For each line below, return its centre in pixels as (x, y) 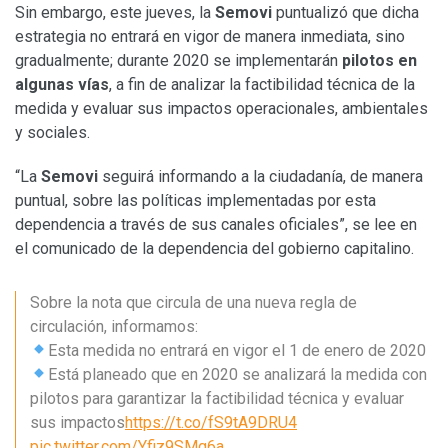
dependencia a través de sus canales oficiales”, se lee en (216, 224)
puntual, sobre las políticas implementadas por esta (195, 200)
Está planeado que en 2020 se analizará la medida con (238, 374)
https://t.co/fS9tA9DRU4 (211, 422)
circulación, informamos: (114, 326)
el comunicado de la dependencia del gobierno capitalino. (214, 248)
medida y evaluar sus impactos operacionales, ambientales (221, 108)
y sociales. (52, 132)
